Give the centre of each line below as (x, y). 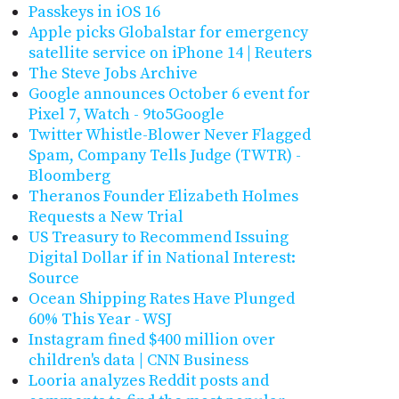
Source (53, 279)
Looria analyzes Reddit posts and (148, 381)
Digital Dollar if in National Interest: (162, 258)
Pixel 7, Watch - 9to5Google (126, 115)
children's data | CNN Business (138, 361)
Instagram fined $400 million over (151, 340)
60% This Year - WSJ (100, 320)
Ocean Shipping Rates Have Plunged (161, 299)
